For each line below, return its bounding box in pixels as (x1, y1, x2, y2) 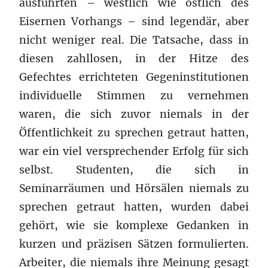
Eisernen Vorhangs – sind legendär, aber (19, 14, 249, 28)
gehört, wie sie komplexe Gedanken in (19, 218, 249, 232)
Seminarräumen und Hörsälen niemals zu (19, 181, 249, 195)
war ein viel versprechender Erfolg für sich (19, 144, 249, 158)
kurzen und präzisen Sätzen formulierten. (19, 237, 249, 251)
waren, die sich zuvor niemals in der (19, 107, 249, 121)
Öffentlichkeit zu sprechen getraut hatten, (19, 126, 249, 139)
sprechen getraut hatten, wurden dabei (19, 200, 249, 214)
